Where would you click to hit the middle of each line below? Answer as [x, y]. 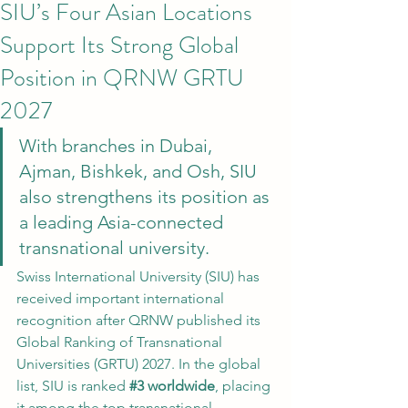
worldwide [179, 386]
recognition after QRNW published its [140, 320]
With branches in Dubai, [118, 146]
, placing [245, 386]
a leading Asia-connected [123, 222]
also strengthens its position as [147, 197]
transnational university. [114, 248]
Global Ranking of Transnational [121, 342]
